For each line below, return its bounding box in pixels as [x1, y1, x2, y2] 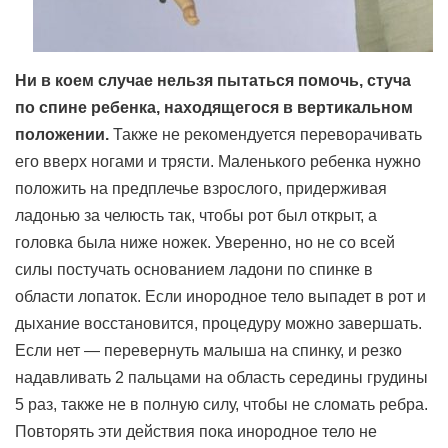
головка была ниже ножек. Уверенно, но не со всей [15, 234, 395, 251]
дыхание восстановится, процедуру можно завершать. [15, 315, 422, 332]
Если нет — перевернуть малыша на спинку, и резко [15, 342, 402, 359]
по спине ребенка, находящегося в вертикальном [15, 99, 413, 116]
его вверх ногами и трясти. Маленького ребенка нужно [15, 153, 421, 170]
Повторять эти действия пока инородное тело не [15, 423, 377, 440]
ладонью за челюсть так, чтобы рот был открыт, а [15, 207, 377, 224]
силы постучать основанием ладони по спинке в [15, 261, 373, 278]
